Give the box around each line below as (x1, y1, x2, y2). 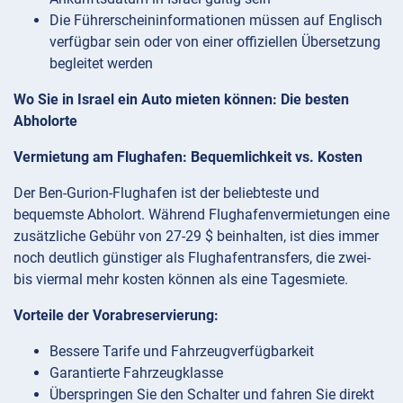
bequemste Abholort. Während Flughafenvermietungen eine (13, 205, 390, 223)
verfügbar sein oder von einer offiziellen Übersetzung (49, 32, 381, 50)
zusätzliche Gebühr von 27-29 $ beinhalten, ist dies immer (13, 227, 379, 245)
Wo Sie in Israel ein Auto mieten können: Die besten (13, 90, 349, 108)
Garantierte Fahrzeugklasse (49, 363, 223, 381)
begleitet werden (49, 54, 153, 72)
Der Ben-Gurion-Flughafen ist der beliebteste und (13, 184, 319, 201)
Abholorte (13, 112, 77, 130)
